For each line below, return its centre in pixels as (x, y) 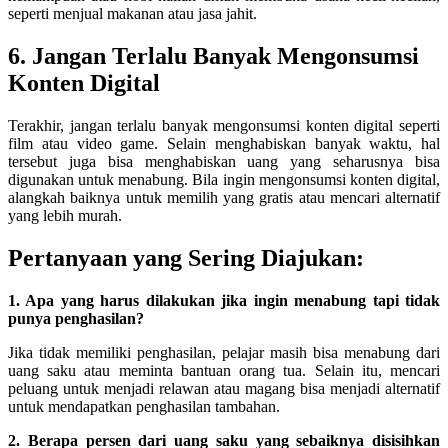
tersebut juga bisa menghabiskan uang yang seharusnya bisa (224, 161)
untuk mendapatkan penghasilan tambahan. (144, 406)
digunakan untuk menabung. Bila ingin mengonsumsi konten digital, (224, 179)
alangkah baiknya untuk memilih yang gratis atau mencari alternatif (224, 197)
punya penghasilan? (76, 318)
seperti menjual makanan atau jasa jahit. (132, 13)
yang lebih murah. (65, 215)
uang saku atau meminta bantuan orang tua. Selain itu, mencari (224, 370)
